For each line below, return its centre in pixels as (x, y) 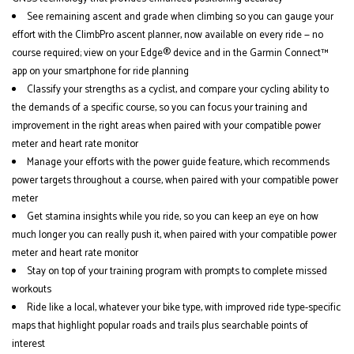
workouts (33, 290)
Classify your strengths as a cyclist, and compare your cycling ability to (178, 90)
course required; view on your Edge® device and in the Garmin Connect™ (170, 54)
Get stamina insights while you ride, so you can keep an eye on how (173, 217)
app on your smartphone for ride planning (100, 72)
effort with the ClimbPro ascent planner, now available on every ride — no (168, 36)
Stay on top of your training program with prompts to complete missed (177, 272)
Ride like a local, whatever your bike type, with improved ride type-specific (184, 308)
